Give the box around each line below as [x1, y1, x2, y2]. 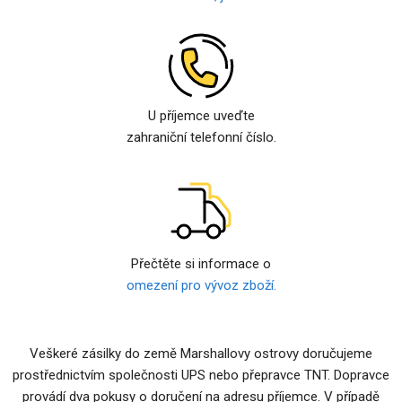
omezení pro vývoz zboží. [126, 277, 276, 293]
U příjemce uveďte [147, 108, 255, 124]
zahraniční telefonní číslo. [126, 129, 276, 145]
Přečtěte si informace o [131, 256, 271, 272]
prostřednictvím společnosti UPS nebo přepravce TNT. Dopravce [13, 367, 389, 383]
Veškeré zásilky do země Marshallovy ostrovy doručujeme [30, 345, 372, 362]
